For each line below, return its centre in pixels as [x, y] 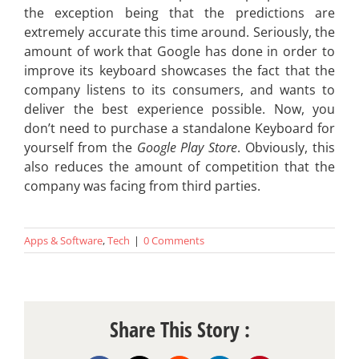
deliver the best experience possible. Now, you [179, 109]
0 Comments [174, 241]
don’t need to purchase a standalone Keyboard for [179, 129]
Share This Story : [179, 330]
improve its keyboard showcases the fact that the [179, 71]
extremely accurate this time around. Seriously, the [179, 32]
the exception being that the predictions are [179, 13]
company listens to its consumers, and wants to [179, 90]
